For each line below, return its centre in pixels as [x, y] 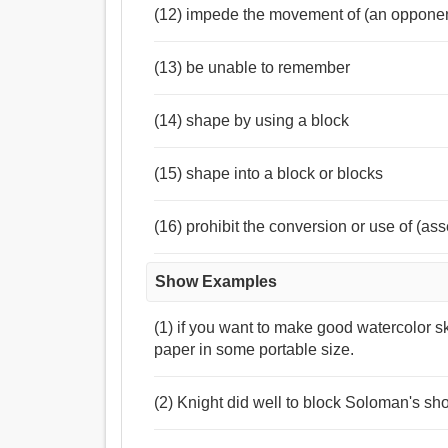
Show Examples [216, 282]
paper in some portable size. [254, 350]
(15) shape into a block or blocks [269, 174]
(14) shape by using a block [252, 121]
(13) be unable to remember [252, 68]
